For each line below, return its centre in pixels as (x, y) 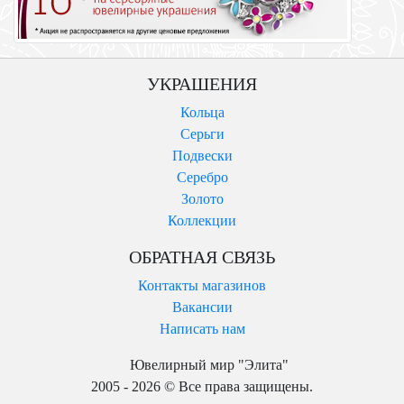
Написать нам (202, 329)
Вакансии (202, 307)
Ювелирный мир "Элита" (209, 365)
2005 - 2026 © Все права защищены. (202, 386)
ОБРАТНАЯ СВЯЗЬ (202, 257)
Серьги (202, 134)
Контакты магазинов (202, 285)
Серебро (202, 177)
